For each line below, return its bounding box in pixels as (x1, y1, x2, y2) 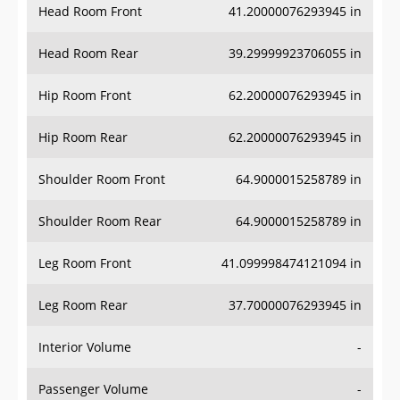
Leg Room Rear (38, 261, 128, 279)
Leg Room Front (38, 219, 131, 237)
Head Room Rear (38, 9, 138, 27)
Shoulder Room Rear (38, 177, 162, 195)
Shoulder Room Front (38, 135, 165, 153)
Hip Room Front (38, 51, 131, 69)
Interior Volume (38, 303, 131, 321)
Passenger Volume (38, 345, 148, 362)
